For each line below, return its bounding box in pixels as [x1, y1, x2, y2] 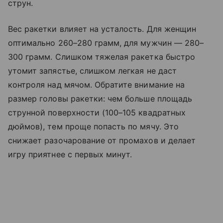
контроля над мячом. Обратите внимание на [8, 80, 185, 90]
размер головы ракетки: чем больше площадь [8, 94, 192, 104]
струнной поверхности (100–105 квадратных [8, 108, 186, 118]
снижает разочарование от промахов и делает [8, 135, 196, 146]
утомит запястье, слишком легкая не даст [8, 66, 177, 76]
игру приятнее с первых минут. [8, 149, 132, 160]
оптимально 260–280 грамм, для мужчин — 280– [8, 38, 204, 48]
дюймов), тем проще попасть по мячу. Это [8, 121, 179, 132]
